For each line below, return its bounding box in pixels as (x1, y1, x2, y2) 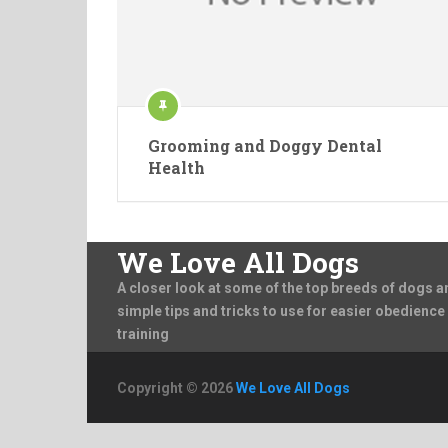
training (117, 325, 169, 342)
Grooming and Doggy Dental (148, 135, 382, 156)
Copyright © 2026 (117, 380, 236, 396)
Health (148, 157, 205, 178)
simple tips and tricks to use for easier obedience (117, 302, 445, 319)
